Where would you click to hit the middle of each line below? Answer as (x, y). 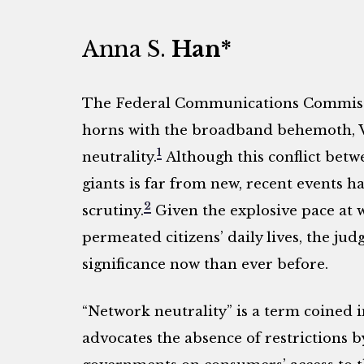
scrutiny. (113, 210)
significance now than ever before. (205, 264)
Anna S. (123, 50)
